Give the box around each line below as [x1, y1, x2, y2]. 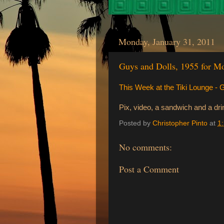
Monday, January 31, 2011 [118, 35, 215, 48]
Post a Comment [119, 163, 179, 175]
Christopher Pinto [152, 119, 207, 127]
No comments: [119, 141, 172, 153]
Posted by [119, 119, 152, 127]
